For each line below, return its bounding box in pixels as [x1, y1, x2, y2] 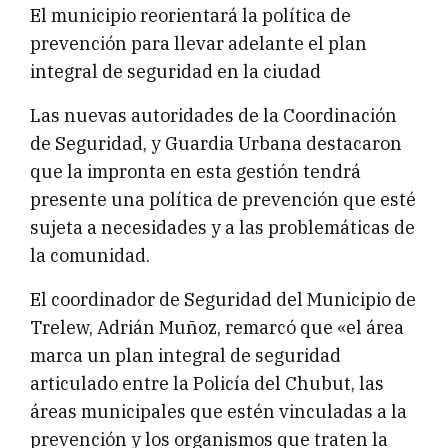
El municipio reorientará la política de [30, 3, 351, 27]
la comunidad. [30, 243, 150, 267]
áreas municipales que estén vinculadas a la [30, 399, 407, 423]
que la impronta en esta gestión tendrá [30, 159, 361, 183]
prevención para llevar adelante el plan [30, 31, 367, 55]
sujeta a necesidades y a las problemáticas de [30, 215, 415, 239]
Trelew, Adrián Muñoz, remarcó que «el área [30, 315, 404, 339]
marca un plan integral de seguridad [30, 343, 341, 367]
